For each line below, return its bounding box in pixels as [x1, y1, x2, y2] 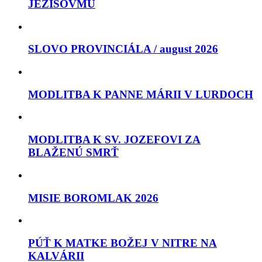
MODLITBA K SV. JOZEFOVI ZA [28, 133, 201, 146]
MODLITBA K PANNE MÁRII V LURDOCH [28, 88, 253, 101]
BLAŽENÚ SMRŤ [28, 146, 119, 159]
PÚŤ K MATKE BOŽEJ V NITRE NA [28, 236, 217, 249]
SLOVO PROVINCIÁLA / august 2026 [28, 43, 218, 56]
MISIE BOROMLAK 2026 [28, 191, 158, 204]
